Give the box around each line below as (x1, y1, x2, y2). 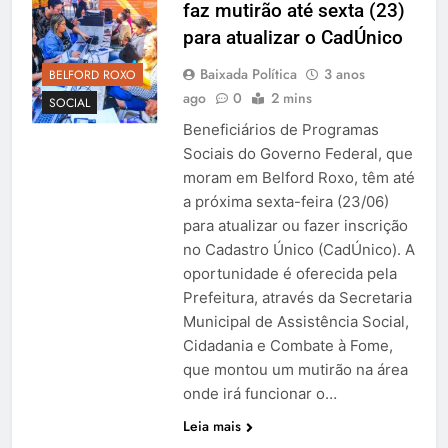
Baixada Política (199, 64, 297, 85)
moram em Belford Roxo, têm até (182, 168, 415, 188)
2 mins (270, 88, 312, 109)
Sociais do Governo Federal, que (182, 144, 413, 164)
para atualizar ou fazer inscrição (182, 216, 408, 236)
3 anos (323, 64, 365, 85)
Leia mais (182, 416, 241, 437)
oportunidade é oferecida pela (182, 264, 397, 284)
